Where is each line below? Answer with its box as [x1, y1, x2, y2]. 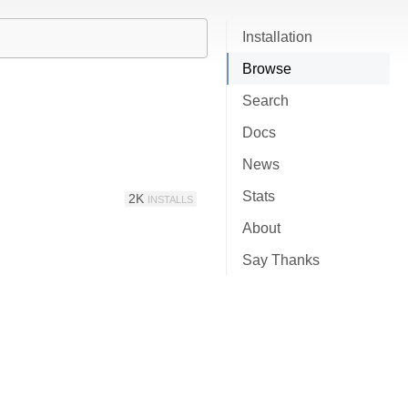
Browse [242, 61, 291, 76]
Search [242, 93, 289, 108]
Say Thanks [242, 252, 320, 268]
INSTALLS [148, 193, 193, 205]
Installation [242, 29, 312, 45]
